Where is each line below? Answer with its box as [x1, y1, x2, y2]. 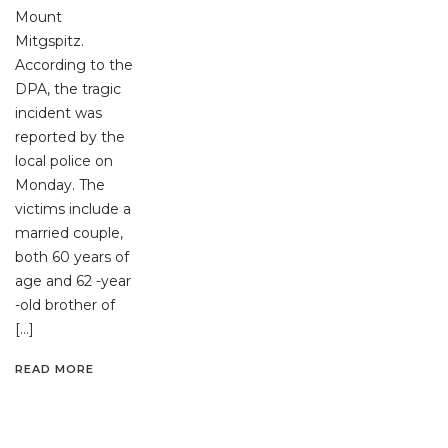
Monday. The [15, 175, 105, 194]
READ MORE [15, 361, 94, 376]
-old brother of [15, 295, 115, 314]
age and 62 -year [15, 271, 131, 290]
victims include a [15, 199, 131, 218]
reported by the [15, 127, 125, 146]
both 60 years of [15, 247, 129, 266]
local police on [15, 151, 113, 170]
